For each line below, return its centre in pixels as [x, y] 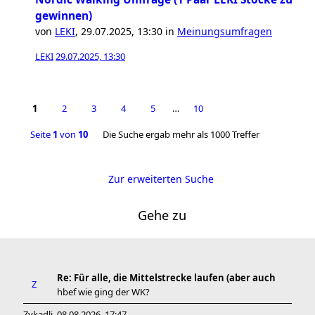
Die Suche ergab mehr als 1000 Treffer [180, 134]
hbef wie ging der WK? [103, 292]
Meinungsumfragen [225, 31]
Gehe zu [162, 215]
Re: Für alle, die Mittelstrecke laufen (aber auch [166, 278]
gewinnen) [64, 16]
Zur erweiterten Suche [161, 179]
